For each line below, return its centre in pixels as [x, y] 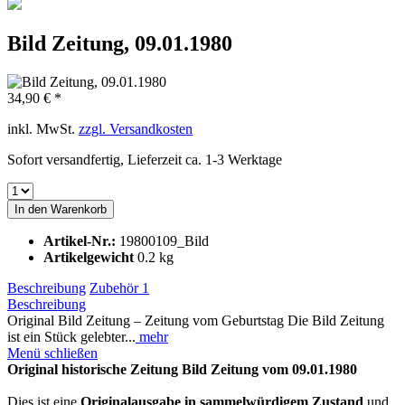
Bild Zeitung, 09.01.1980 [120, 43]
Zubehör [116, 287]
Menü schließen [52, 353]
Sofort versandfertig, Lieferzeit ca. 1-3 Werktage [145, 159]
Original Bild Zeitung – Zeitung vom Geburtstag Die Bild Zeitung [196, 320]
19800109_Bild [164, 240]
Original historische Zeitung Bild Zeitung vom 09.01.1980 [182, 369]
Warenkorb [79, 209]
